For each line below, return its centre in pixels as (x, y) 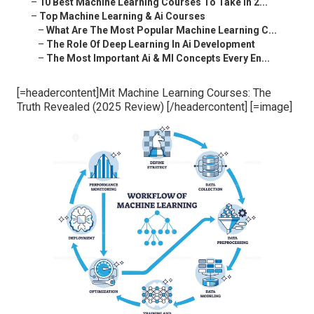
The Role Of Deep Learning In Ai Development (151, 45)
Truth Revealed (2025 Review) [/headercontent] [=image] (155, 107)
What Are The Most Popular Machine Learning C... (162, 30)
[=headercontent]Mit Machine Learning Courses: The (144, 93)
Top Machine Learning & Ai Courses (122, 16)
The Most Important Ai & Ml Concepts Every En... (158, 59)
